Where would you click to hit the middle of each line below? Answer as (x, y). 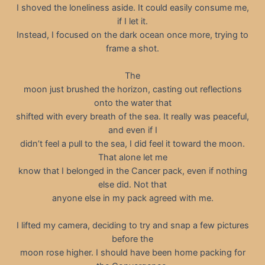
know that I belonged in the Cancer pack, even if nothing (132, 171)
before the (132, 239)
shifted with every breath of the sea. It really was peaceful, (132, 116)
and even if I (132, 130)
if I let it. (132, 21)
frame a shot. (132, 48)
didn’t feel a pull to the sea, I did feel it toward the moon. (132, 143)
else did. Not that (132, 184)
